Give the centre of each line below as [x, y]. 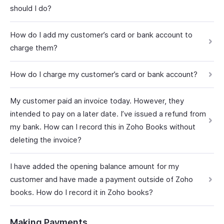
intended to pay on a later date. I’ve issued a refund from [108, 114]
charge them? [34, 48]
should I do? [31, 8]
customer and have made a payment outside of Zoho [101, 179]
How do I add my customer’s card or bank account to [101, 35]
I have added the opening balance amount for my [94, 166]
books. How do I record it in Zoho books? [81, 192]
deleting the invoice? [46, 140]
